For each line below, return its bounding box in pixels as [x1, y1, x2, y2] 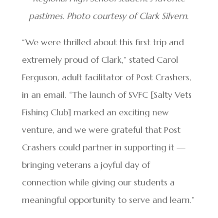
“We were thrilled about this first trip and [21, 36, 184, 48]
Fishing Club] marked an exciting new [21, 107, 169, 118]
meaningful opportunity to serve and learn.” [21, 194, 195, 206]
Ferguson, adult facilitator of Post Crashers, [21, 72, 191, 83]
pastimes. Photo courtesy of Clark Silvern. [29, 10, 189, 22]
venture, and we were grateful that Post [21, 124, 181, 136]
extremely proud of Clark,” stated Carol [21, 54, 178, 66]
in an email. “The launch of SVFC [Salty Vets [21, 89, 192, 101]
